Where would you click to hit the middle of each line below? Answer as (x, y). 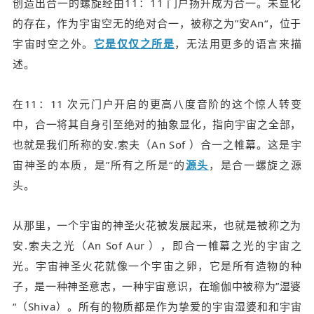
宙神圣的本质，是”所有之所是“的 (99, 164)
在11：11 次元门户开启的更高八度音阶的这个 (134, 103)
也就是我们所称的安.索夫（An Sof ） (107, 144)
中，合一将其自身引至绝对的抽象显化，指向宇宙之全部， (157, 124)
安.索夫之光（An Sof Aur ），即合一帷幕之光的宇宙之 (157, 245)
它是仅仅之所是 (134, 43)
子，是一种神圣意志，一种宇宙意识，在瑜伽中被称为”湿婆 (157, 286)
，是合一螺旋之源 (255, 164)
